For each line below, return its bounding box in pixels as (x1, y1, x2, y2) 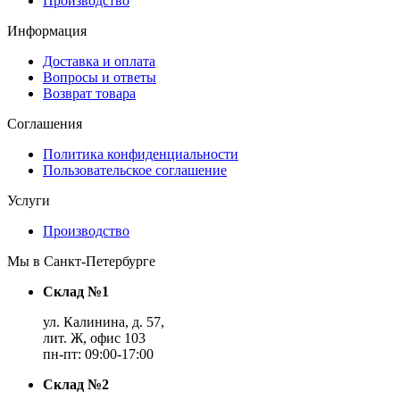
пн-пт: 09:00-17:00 (43, 346, 154, 362)
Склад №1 (43, 284, 109, 300)
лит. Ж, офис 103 (43, 330, 146, 346)
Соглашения (7, 116, 82, 132)
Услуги (7, 193, 50, 209)
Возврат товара (43, 86, 136, 102)
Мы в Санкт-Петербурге (7, 254, 155, 270)
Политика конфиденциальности (43, 146, 238, 162)
